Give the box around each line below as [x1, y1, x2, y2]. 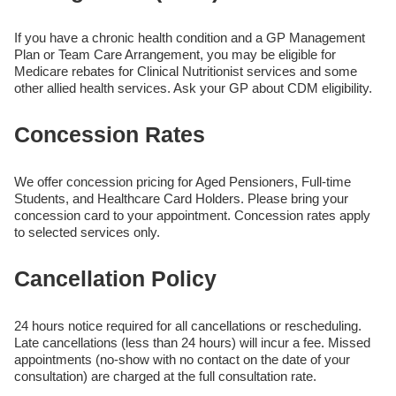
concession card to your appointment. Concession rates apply [14, 207, 370, 223]
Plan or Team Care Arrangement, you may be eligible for [14, 46, 336, 62]
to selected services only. [14, 224, 160, 240]
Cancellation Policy [14, 265, 217, 291]
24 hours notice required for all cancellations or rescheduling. [14, 317, 362, 333]
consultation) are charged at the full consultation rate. [14, 368, 316, 384]
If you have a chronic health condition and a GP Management [14, 29, 365, 45]
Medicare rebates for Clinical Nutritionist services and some [14, 63, 357, 79]
